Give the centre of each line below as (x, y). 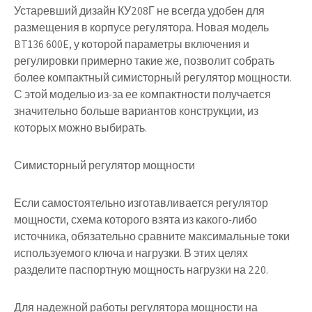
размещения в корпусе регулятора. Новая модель (141, 28)
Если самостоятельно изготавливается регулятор (141, 203)
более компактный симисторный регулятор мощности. (153, 78)
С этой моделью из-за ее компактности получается (142, 94)
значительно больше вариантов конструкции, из (136, 111)
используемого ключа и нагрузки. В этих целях (131, 253)
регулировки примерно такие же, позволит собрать (144, 61)
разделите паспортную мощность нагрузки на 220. (141, 270)
